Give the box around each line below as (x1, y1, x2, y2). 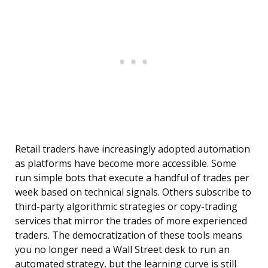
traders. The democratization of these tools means (15, 229, 242, 242)
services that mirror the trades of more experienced (15, 214, 247, 228)
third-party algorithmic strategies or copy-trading (15, 200, 237, 214)
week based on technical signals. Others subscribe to (15, 185, 251, 199)
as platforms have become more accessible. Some (15, 157, 236, 170)
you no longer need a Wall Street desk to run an (15, 243, 230, 257)
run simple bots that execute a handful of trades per (15, 171, 249, 185)
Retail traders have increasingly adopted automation (15, 142, 250, 156)
